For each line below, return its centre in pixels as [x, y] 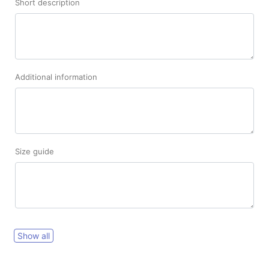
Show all [34, 236]
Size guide [35, 152]
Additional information [56, 77]
